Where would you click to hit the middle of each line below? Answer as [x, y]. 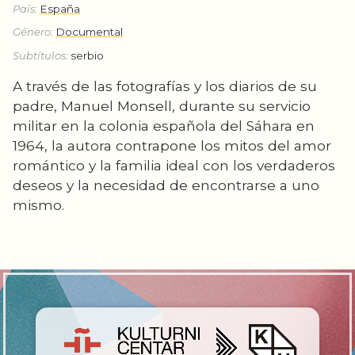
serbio [88, 55]
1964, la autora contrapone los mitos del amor [172, 145]
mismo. [39, 204]
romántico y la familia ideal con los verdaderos [174, 165]
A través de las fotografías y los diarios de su [165, 86]
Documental [90, 32]
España [60, 8]
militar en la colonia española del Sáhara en [164, 125]
